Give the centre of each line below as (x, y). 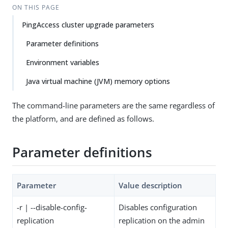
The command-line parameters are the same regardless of (113, 105)
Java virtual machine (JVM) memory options (98, 81)
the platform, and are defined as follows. (83, 119)
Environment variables (63, 62)
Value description (150, 185)
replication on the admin (162, 220)
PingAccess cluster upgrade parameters (88, 25)
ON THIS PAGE (36, 7)
